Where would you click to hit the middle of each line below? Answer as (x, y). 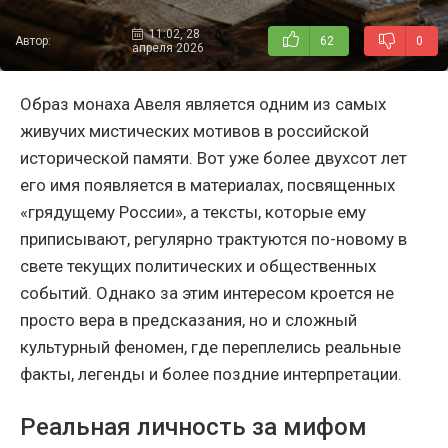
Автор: (33, 41)
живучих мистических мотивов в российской (194, 131)
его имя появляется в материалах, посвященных (207, 185)
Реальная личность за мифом (193, 427)
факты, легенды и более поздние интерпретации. (211, 374)
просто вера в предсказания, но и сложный (188, 320)
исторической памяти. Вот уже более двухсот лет (213, 158)
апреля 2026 (167, 48)
